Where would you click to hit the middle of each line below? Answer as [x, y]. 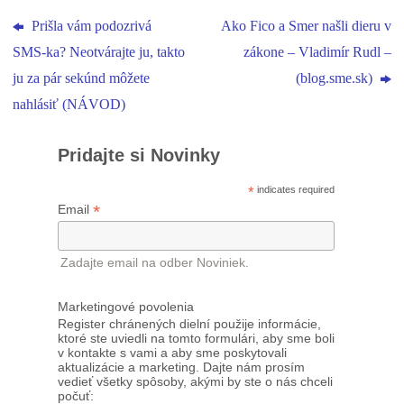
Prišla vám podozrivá [90, 27]
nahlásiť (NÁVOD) [69, 105]
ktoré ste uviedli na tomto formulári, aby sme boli [196, 339]
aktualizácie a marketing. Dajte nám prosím [181, 367]
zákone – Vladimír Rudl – [317, 53]
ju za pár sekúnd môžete [82, 79]
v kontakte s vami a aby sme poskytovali [172, 353]
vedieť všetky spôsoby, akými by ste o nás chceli [195, 382]
